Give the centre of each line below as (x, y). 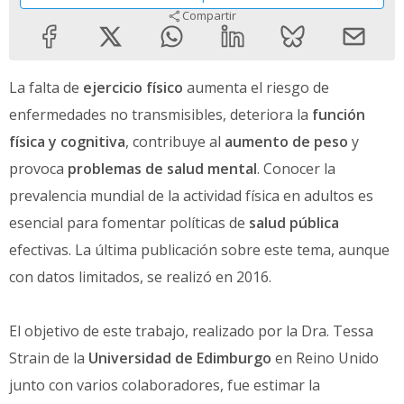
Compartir (209, 16)
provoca (38, 168)
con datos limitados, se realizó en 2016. (140, 276)
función (339, 114)
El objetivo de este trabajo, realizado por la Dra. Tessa (191, 331)
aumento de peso (286, 141)
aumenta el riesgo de (256, 87)
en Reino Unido (325, 358)
